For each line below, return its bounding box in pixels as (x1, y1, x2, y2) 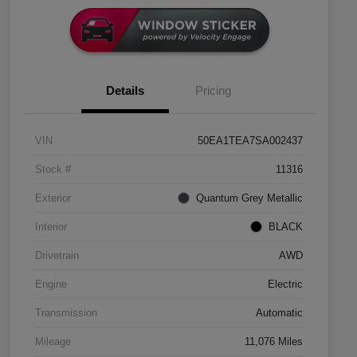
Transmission (35, 307, 97, 320)
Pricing (194, 84, 231, 98)
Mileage (35, 335, 71, 348)
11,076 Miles (245, 335, 303, 348)
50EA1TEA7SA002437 (198, 135, 303, 147)
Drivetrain (35, 249, 79, 262)
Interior (35, 221, 67, 233)
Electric (268, 278, 303, 291)
